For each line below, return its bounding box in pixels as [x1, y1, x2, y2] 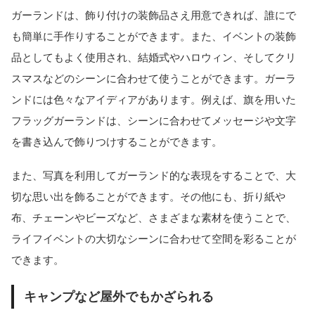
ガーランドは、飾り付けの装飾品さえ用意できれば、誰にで [11, 8, 296, 21]
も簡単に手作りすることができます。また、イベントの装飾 [11, 30, 296, 42]
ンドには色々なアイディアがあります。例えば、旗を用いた [11, 93, 296, 105]
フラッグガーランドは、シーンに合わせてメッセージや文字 [11, 114, 296, 127]
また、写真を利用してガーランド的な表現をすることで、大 [11, 169, 296, 182]
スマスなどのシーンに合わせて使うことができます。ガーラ [11, 72, 296, 84]
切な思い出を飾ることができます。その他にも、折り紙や [11, 191, 285, 203]
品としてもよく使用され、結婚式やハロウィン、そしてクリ [11, 51, 296, 63]
